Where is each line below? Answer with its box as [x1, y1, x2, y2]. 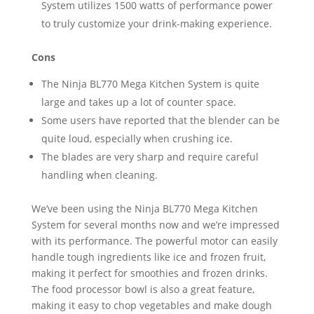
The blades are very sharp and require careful [41, 149, 259, 163]
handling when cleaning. [41, 168, 158, 182]
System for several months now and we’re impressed [31, 217, 280, 231]
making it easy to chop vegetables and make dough [31, 298, 272, 312]
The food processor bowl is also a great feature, [31, 282, 254, 296]
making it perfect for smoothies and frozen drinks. [31, 266, 268, 280]
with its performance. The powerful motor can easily [31, 233, 278, 247]
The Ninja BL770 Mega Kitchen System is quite [41, 76, 259, 90]
